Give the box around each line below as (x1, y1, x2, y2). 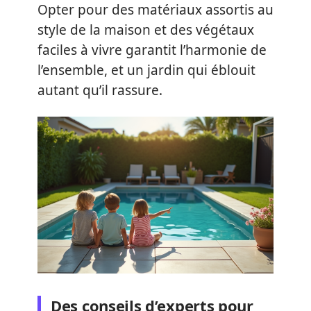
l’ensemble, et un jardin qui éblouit (37, 61, 255, 79)
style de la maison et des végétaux (37, 21, 254, 39)
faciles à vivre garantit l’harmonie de (37, 41, 267, 59)
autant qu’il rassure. (37, 81, 162, 99)
